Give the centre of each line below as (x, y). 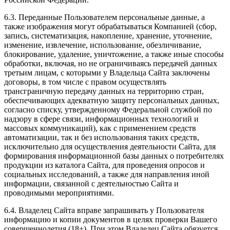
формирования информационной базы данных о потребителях (114, 156)
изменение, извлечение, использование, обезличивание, (103, 45)
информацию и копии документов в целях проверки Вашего (111, 220)
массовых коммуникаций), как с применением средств (100, 128)
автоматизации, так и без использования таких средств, (102, 138)
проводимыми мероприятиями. (59, 193)
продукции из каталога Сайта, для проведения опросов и (104, 165)
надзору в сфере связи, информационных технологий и (101, 119)
